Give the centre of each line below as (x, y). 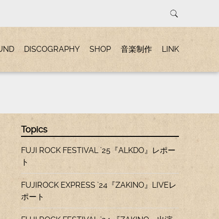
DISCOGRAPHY (52, 49)
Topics (34, 130)
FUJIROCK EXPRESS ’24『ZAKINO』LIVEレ (99, 185)
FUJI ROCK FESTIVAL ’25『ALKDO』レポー (99, 150)
